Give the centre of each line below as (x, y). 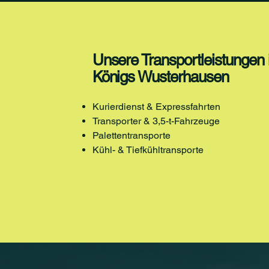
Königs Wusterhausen (160, 77)
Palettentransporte (131, 135)
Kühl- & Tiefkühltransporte (148, 150)
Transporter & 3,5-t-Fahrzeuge (156, 121)
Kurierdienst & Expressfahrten (156, 107)
